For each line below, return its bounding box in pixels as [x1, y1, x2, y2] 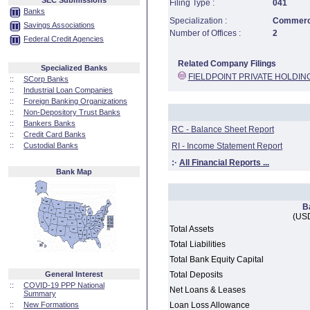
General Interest [45, 270, 103, 278]
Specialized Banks [41, 64, 107, 72]
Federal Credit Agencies [24, 35, 104, 43]
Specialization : [170, 16, 227, 26]
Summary [24, 289, 56, 298]
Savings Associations [24, 21, 95, 29]
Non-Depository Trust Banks [24, 108, 120, 116]
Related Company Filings [177, 59, 276, 69]
